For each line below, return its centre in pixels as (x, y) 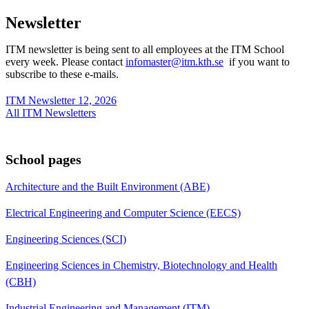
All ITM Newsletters (51, 112)
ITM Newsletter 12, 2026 (61, 100)
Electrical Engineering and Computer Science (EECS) (123, 212)
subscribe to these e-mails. (62, 74)
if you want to (257, 61)
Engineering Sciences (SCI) (66, 239)
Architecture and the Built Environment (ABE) (108, 186)
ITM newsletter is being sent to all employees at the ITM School (145, 49)
